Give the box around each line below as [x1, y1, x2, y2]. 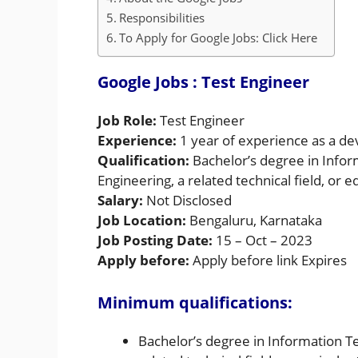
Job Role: [97, 111, 160, 130]
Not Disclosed [146, 191, 232, 210]
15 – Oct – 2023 [216, 231, 312, 250]
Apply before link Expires [193, 251, 347, 270]
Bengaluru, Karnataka [189, 211, 322, 230]
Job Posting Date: [97, 231, 216, 250]
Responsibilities [119, 10, 205, 26]
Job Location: [97, 211, 189, 230]
